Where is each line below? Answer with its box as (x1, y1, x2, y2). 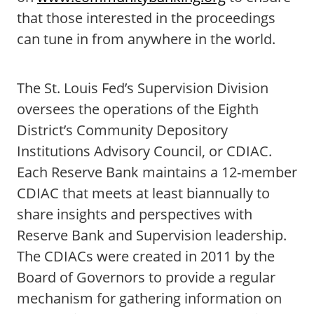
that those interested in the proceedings (17, 8, 275, 27)
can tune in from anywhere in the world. (17, 29, 275, 48)
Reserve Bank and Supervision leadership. (17, 226, 287, 245)
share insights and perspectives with (17, 205, 252, 224)
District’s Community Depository (17, 121, 228, 139)
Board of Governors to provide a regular (17, 268, 275, 287)
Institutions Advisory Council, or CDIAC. (17, 142, 272, 161)
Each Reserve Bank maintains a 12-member (17, 163, 297, 182)
